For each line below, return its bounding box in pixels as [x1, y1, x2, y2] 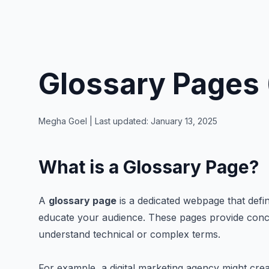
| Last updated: [87, 116, 151, 126]
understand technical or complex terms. [38, 228, 220, 240]
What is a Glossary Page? [38, 156, 259, 178]
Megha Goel [38, 116, 87, 126]
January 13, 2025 [151, 116, 217, 126]
